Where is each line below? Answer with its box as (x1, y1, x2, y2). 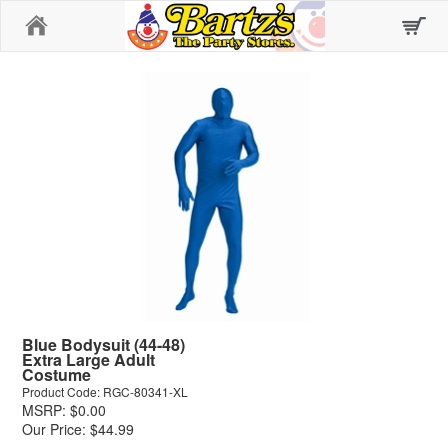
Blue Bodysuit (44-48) (22, 333, 185, 356)
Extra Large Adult (22, 348, 155, 371)
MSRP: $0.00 (22, 400, 106, 420)
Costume (22, 363, 91, 386)
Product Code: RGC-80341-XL (22, 383, 188, 400)
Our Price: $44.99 (22, 419, 134, 439)
